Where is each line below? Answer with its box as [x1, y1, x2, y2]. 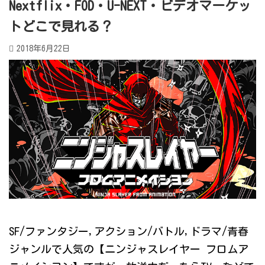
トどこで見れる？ [9, 20, 113, 33]
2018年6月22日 [17, 44, 70, 53]
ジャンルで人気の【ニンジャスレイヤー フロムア [9, 244, 248, 255]
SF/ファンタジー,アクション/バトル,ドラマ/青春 [9, 226, 248, 237]
